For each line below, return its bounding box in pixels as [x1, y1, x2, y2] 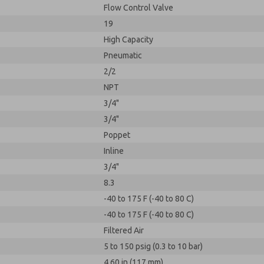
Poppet [104, 130, 130, 140]
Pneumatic [104, 51, 142, 60]
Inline [104, 146, 124, 156]
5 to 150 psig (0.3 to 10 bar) [104, 242, 203, 251]
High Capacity [104, 35, 153, 44]
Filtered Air [104, 226, 144, 235]
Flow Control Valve [104, 3, 173, 12]
